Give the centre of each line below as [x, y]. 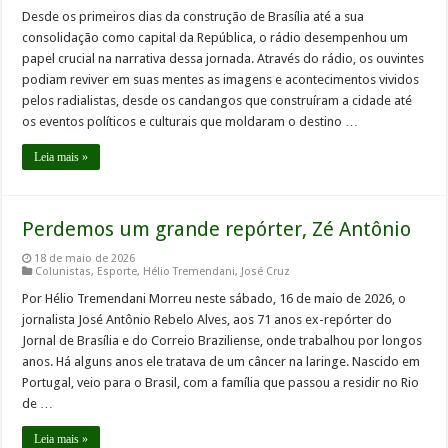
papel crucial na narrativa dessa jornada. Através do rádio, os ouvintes [223, 59]
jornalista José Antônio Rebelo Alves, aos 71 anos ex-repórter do [207, 320]
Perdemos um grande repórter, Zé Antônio [217, 229]
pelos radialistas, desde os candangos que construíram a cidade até [217, 101]
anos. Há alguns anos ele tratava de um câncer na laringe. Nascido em [221, 362]
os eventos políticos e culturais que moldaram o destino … [190, 122]
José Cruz [266, 272]
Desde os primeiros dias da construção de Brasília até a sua [193, 17]
